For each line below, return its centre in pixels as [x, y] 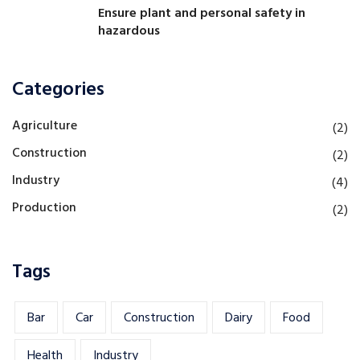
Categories [58, 90]
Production [44, 209]
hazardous [129, 32]
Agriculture [45, 127]
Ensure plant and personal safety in [201, 14]
